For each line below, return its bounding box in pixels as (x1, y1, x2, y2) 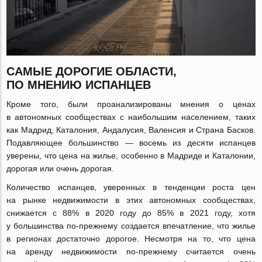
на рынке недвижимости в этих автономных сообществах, (6, 195, 256, 205)
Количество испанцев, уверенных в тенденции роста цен (6, 182, 256, 192)
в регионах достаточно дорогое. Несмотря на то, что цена (6, 234, 256, 244)
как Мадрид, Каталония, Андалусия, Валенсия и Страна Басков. (6, 125, 256, 135)
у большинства (6, 221, 67, 231)
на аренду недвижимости (6, 247, 126, 257)
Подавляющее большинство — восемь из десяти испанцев (6, 138, 256, 148)
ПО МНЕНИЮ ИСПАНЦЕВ (6, 78, 151, 92)
